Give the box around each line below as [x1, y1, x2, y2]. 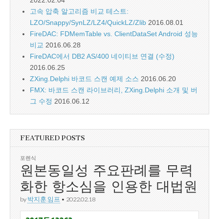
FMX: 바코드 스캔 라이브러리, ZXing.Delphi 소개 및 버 [30, 86, 197, 94]
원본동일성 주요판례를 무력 [20, 161, 193, 179]
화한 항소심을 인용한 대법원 [20, 177, 197, 195]
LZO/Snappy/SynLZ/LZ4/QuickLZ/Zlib [30, 18, 146, 26]
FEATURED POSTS [20, 133, 85, 142]
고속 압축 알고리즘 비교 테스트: [30, 7, 129, 15]
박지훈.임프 [27, 195, 60, 203]
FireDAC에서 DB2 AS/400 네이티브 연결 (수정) [30, 52, 175, 60]
